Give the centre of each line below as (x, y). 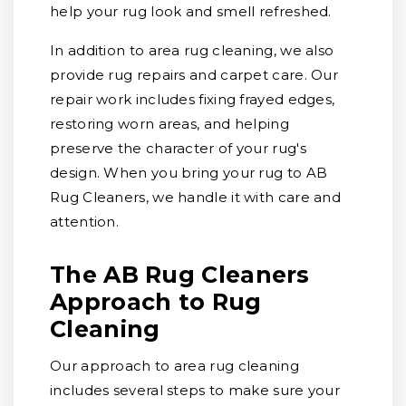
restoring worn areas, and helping (169, 124)
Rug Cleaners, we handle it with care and (195, 197)
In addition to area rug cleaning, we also (192, 50)
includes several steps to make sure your (195, 390)
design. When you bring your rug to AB (189, 173)
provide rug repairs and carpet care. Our (194, 75)
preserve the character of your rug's (178, 148)
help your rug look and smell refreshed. (191, 11)
